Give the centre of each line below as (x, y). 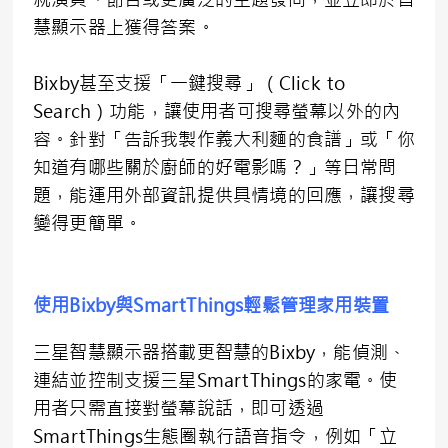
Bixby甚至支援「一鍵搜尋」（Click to (189, 83)
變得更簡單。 (88, 223)
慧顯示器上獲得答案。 (124, 27)
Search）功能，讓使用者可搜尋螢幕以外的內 (217, 111)
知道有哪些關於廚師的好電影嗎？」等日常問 (215, 167)
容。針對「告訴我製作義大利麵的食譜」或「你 (224, 139)
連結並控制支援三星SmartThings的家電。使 (215, 380)
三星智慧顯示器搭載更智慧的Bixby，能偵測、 (220, 352)
